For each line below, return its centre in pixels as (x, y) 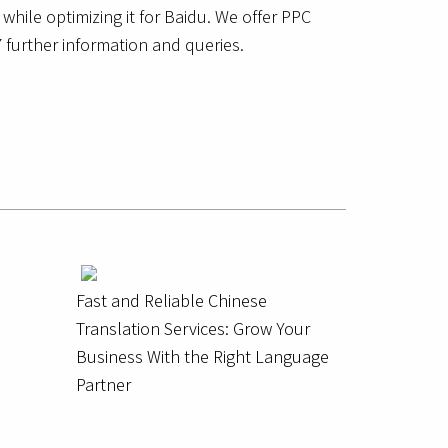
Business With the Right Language (202, 357)
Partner (103, 385)
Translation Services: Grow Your (193, 329)
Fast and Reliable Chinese (171, 301)
